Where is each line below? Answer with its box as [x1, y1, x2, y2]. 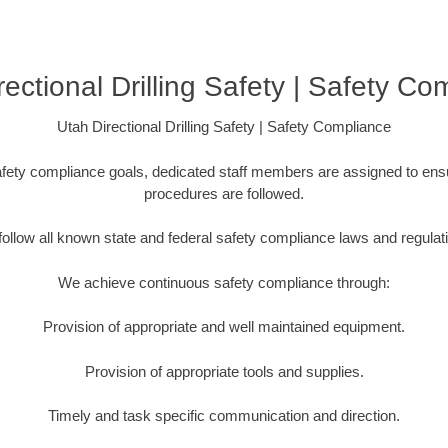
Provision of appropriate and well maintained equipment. [43, 318, 405, 336]
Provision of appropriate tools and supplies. [84, 362, 364, 380]
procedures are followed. [144, 184, 304, 202]
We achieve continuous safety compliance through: [58, 273, 390, 291]
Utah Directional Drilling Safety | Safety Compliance [57, 118, 391, 136]
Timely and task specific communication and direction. [48, 407, 400, 425]
